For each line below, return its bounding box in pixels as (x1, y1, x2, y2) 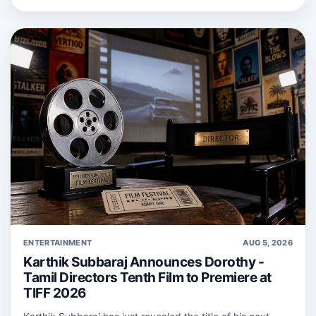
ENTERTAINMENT (23, 237, 92, 248)
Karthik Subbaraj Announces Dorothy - (23, 253, 264, 270)
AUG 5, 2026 (243, 237, 293, 248)
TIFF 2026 (23, 284, 87, 301)
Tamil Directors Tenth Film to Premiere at (23, 269, 272, 286)
